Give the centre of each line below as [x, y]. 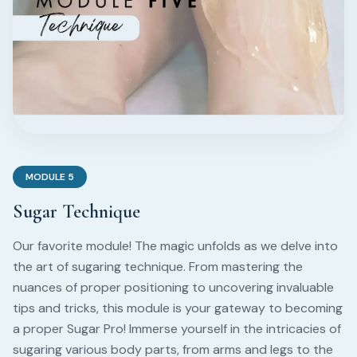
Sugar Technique [76, 212]
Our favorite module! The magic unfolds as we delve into [175, 246]
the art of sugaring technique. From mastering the [158, 267]
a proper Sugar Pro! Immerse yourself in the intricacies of [177, 329]
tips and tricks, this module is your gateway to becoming [178, 308]
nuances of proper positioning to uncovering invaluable [173, 287]
